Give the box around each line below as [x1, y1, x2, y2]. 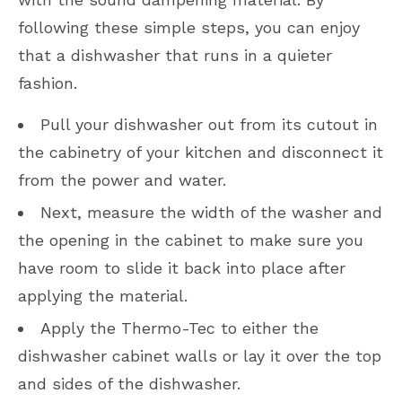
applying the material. [18, 285, 188, 305]
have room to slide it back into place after [18, 258, 345, 277]
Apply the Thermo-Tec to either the [40, 318, 319, 337]
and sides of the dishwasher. [18, 373, 240, 393]
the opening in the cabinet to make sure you [18, 230, 363, 249]
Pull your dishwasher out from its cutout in [40, 114, 378, 134]
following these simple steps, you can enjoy [18, 17, 360, 37]
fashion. [18, 73, 77, 92]
